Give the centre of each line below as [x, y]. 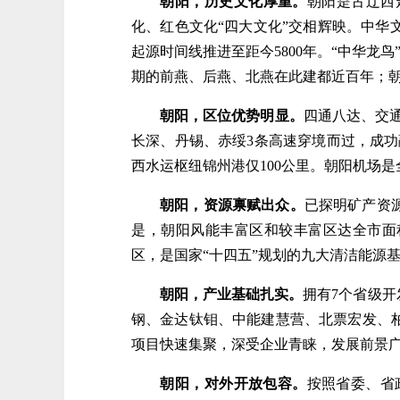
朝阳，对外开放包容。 [226, 383]
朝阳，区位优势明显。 [232, 116]
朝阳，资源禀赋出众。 [232, 205]
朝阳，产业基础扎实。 [232, 294]
